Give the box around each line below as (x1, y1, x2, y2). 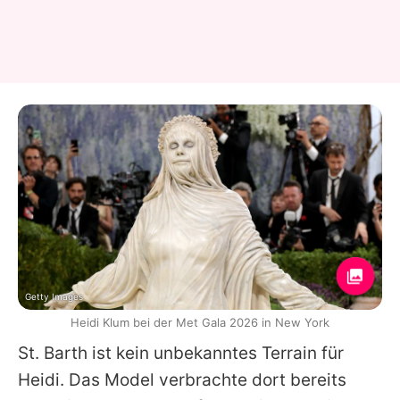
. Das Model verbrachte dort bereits (60, 369, 346, 390)
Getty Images (25, 290, 83, 302)
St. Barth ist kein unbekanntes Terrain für (18, 342, 344, 363)
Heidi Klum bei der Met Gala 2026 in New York (71, 314, 329, 329)
